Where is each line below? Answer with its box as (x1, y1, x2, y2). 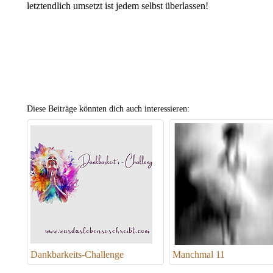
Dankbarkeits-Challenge (30, 249, 124, 260)
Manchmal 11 (172, 249, 225, 260)
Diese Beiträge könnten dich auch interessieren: (27, 104, 190, 114)
